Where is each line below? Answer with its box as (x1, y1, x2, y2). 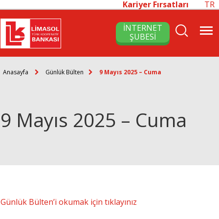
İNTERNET (123, 22, 162, 33)
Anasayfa (3, 67, 28, 76)
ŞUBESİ (130, 31, 156, 42)
